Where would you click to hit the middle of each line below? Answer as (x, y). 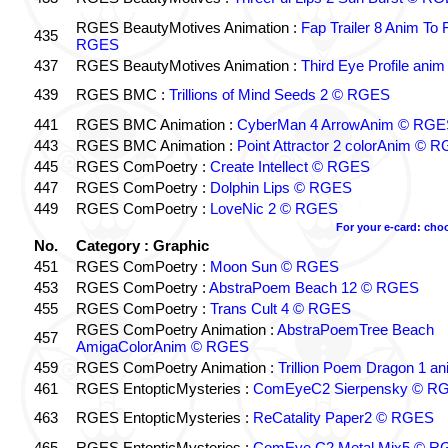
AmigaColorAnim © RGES (162, 346)
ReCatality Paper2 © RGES (343, 417)
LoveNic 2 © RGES (273, 208)
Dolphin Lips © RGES (280, 187)
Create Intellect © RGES (289, 166)
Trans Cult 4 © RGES (280, 308)
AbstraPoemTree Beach (355, 329)
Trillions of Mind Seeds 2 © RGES (279, 94)
